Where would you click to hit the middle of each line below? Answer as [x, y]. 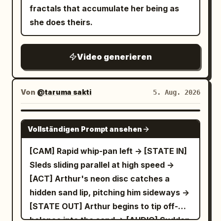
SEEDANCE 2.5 [164, 121]
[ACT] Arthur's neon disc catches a [100, 179]
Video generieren [114, 57]
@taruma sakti [64, 92]
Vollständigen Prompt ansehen [85, 129]
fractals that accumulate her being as [104, 8]
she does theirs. [61, 22]
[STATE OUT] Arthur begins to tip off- [104, 206]
